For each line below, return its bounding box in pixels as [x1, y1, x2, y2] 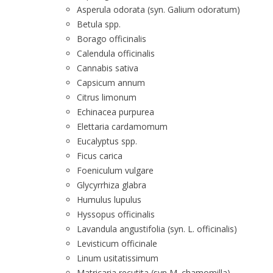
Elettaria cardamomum [77, 121, 168, 132]
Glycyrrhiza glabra [77, 179, 146, 191]
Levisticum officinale [77, 238, 157, 249]
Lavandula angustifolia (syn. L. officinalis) [77, 223, 237, 235]
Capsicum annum [77, 77, 145, 88]
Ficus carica [77, 150, 122, 161]
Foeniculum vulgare [77, 165, 154, 176]
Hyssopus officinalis [77, 208, 155, 220]
